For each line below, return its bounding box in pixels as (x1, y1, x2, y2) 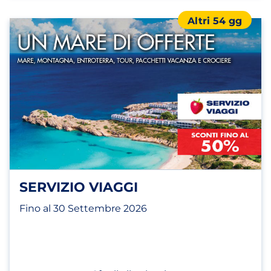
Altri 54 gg (188, 15, 242, 27)
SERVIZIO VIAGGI (19, 179, 138, 195)
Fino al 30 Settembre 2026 (19, 203, 147, 214)
